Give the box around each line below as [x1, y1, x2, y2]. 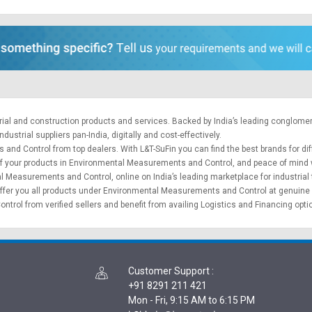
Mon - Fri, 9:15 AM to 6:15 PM [128, 295, 255, 306]
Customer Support [128, 265, 210, 276]
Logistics [201, 199, 236, 210]
